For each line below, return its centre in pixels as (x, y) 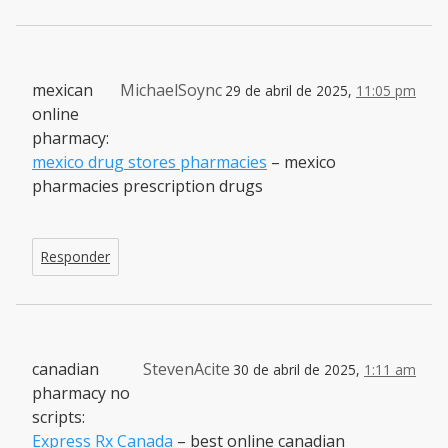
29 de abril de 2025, (290, 90)
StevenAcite (186, 368)
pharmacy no (81, 392)
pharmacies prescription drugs (147, 185)
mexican (62, 89)
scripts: (58, 416)
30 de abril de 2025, (298, 369)
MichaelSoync (171, 89)
